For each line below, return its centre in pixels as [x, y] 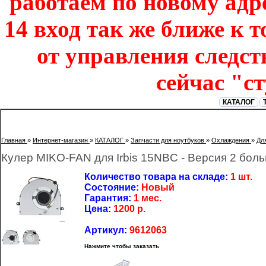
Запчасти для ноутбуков [167, 140]
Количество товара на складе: [157, 177]
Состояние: [113, 187]
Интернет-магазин [60, 140]
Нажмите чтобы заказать [122, 246]
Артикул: [107, 230]
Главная [13, 140]
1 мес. [148, 198]
